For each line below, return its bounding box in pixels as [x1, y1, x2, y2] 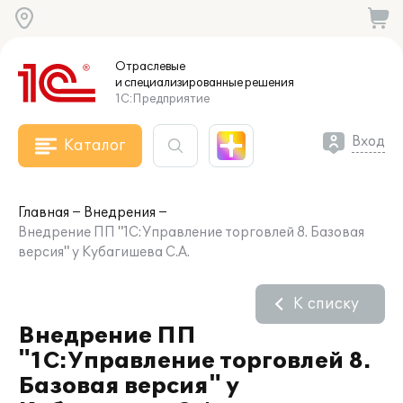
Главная [18, 205, 69, 220]
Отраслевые [115, 59, 185, 74]
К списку [293, 295, 359, 313]
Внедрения [84, 205, 156, 220]
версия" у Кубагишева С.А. [18, 245, 190, 260]
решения [243, 76, 294, 90]
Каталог [64, 137, 125, 155]
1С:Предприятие [115, 92, 210, 106]
